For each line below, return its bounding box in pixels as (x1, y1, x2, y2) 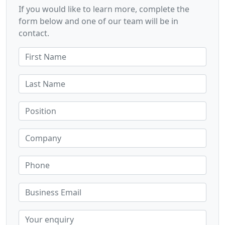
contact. (19, 27, 49, 39)
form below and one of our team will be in (19, 15, 178, 27)
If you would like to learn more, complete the (19, 3, 189, 15)
